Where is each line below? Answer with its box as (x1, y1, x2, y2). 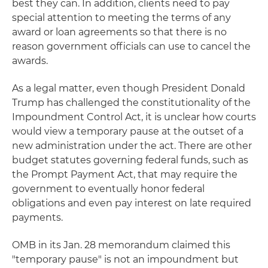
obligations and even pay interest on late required (12, 197, 251, 209)
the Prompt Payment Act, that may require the (12, 169, 237, 181)
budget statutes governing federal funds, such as (12, 154, 248, 166)
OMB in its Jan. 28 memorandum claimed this (12, 239, 230, 251)
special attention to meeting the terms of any (12, 12, 231, 24)
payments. (12, 212, 63, 224)
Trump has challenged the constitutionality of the (12, 97, 251, 109)
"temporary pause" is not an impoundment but (12, 254, 239, 266)
